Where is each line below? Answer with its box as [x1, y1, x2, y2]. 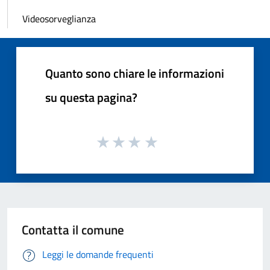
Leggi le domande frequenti [42, 247, 154, 262]
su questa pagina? [45, 87, 137, 107]
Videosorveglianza [22, 11, 96, 26]
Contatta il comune [22, 220, 124, 240]
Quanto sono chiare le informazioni [45, 63, 224, 83]
